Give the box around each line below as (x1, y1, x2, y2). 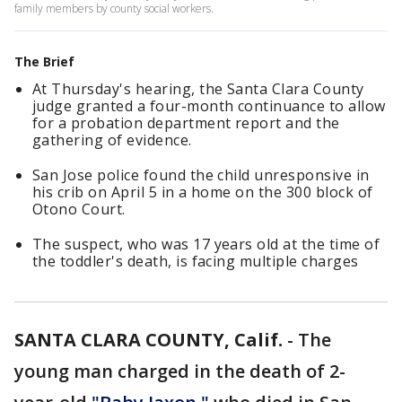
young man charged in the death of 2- (14, 359, 345, 383)
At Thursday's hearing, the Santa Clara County (32, 79, 364, 99)
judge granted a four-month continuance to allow (32, 96, 386, 116)
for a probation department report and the (32, 113, 340, 133)
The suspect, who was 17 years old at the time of (32, 234, 380, 254)
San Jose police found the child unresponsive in (32, 165, 370, 185)
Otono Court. (32, 199, 126, 219)
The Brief (14, 53, 74, 70)
